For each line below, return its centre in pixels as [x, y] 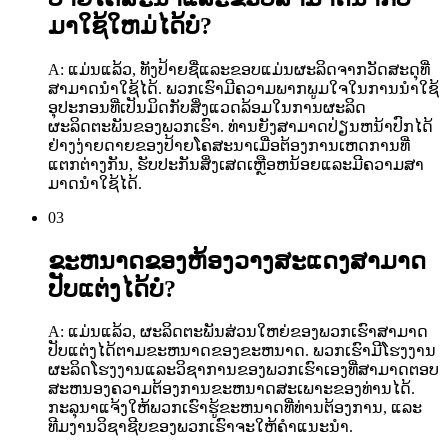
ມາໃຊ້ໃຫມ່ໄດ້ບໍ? [130, 25]
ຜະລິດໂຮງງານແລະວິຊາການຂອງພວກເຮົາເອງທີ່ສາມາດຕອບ [243, 370]
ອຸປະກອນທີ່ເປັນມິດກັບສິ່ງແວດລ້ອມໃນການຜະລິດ [207, 107]
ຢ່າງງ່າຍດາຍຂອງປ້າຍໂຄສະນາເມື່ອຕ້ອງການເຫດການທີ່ [229, 145]
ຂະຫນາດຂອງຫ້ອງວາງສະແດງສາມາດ [237, 260]
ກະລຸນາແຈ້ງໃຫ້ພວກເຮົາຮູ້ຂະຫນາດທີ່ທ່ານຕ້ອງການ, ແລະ [235, 408]
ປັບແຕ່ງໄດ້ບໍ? [112, 288]
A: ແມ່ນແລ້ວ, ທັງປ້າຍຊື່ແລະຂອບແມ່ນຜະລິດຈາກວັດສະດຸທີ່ [239, 69]
